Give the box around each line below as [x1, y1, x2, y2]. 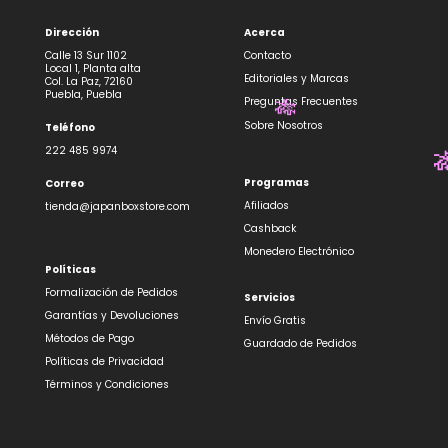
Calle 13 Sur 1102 [44, 48, 127, 64]
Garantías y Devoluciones [44, 308, 179, 324]
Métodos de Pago [44, 331, 134, 347]
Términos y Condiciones [44, 377, 169, 393]
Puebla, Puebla [44, 87, 122, 103]
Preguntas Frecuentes [243, 94, 358, 110]
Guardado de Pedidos [243, 336, 357, 352]
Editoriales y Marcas [243, 71, 349, 87]
